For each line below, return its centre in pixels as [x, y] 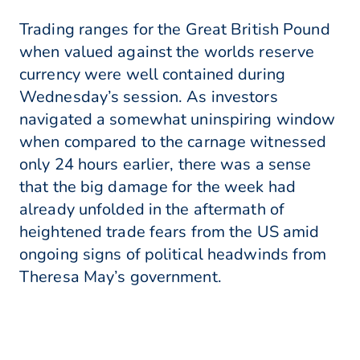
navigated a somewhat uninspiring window [178, 120]
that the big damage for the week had [158, 187]
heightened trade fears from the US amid [170, 232]
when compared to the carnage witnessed [173, 142]
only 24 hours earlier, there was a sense [166, 165]
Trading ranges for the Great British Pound [175, 30]
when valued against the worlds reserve [167, 52]
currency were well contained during [152, 75]
